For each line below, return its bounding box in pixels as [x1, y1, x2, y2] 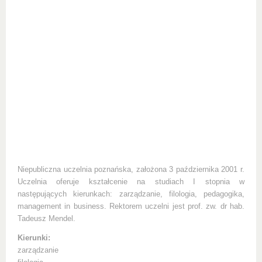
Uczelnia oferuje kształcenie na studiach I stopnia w [18, 178, 244, 186]
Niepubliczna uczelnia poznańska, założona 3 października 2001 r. [18, 166, 244, 174]
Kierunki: [18, 234, 50, 242]
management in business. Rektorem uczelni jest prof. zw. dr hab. [18, 202, 244, 211]
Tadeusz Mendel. [18, 215, 75, 223]
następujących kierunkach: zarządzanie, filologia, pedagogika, [18, 190, 244, 198]
